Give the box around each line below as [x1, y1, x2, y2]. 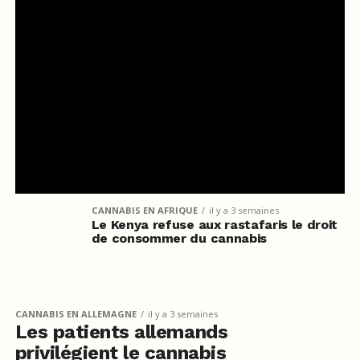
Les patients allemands [14, 320, 228, 343]
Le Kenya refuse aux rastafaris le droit [91, 216, 338, 232]
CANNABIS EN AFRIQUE [91, 203, 198, 216]
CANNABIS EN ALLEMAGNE [14, 307, 137, 320]
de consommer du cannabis [91, 230, 267, 246]
